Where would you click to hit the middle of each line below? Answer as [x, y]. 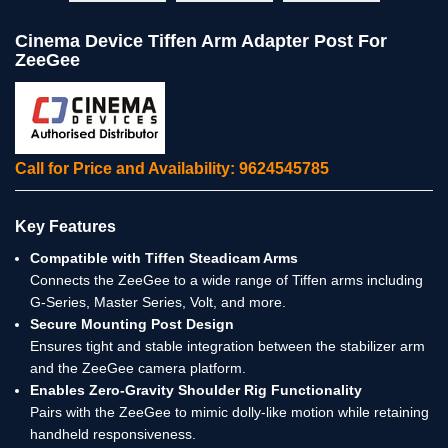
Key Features [65, 226]
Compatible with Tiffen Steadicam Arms [164, 257]
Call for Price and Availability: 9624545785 [172, 168]
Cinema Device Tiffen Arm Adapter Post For [201, 41]
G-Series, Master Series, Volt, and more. [158, 301]
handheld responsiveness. [113, 433]
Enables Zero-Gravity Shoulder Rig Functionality [196, 389]
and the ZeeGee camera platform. [138, 367]
